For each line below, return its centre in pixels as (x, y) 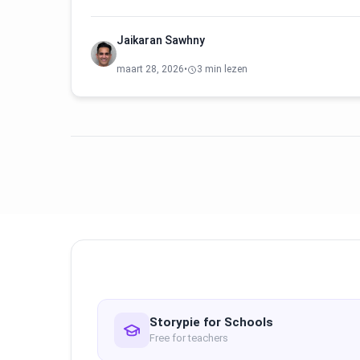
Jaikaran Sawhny (161, 40)
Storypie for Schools (211, 322)
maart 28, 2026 (150, 69)
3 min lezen (222, 69)
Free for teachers (189, 337)
